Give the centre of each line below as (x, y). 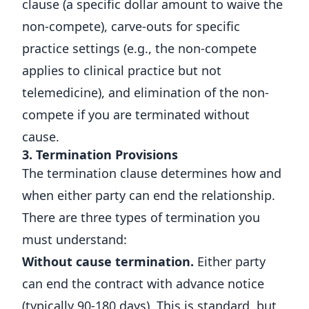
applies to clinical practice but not (122, 70)
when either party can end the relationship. (149, 195)
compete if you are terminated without (136, 114)
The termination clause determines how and (152, 173)
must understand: (74, 239)
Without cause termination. (108, 261)
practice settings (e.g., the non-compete (139, 48)
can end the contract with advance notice (143, 283)
